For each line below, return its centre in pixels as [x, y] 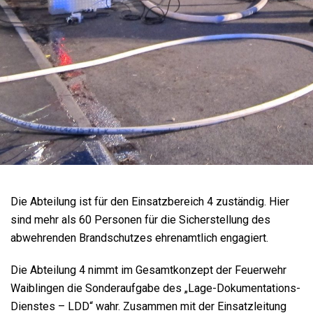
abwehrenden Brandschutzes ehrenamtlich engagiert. [139, 238]
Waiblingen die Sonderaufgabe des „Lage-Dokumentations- [155, 288]
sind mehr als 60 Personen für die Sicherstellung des [140, 220]
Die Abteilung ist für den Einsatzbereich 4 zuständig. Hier [150, 202]
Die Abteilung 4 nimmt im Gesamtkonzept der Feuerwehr [148, 270]
